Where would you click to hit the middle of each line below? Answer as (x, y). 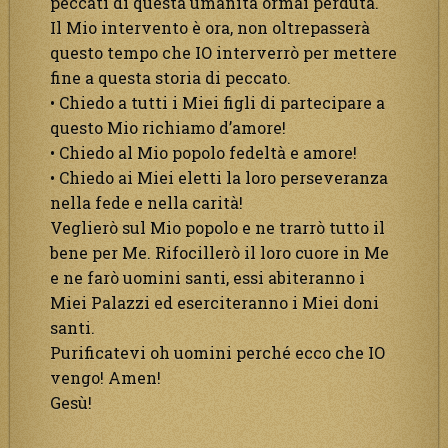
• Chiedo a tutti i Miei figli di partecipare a (217, 102)
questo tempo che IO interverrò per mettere (223, 52)
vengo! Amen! (105, 377)
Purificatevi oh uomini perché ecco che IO (217, 352)
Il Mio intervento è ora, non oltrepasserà (210, 27)
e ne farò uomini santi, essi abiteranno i (207, 277)
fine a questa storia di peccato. (170, 77)
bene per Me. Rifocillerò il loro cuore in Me (219, 252)
